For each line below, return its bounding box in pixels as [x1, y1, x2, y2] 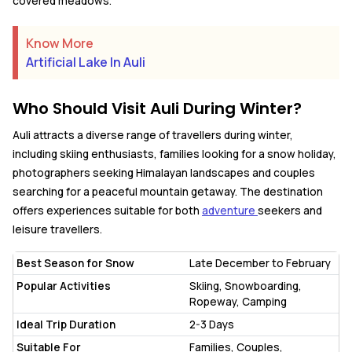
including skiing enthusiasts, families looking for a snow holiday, [13, 146, 336, 161]
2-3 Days [189, 317, 234, 332]
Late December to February [189, 255, 331, 270]
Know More [26, 34, 96, 52]
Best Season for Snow [16, 255, 134, 270]
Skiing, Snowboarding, [189, 278, 302, 293]
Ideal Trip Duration [16, 317, 115, 332]
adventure [202, 203, 258, 218]
